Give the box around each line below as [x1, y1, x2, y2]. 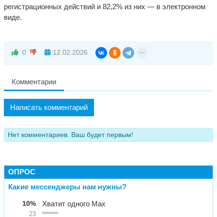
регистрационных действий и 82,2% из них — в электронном [4, 2, 205, 11]
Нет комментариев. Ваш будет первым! [8, 131, 133, 139]
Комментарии [12, 77, 56, 86]
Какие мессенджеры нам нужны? [8, 182, 126, 191]
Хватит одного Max [42, 199, 106, 208]
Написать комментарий [10, 103, 88, 111]
